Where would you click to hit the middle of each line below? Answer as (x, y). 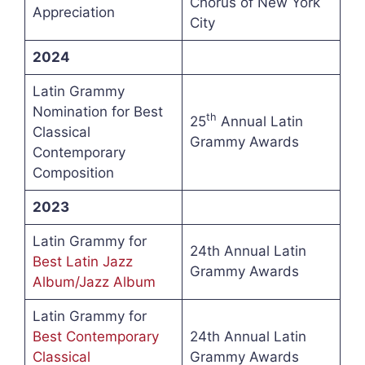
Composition (73, 173)
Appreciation (73, 13)
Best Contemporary (95, 337)
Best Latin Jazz (82, 262)
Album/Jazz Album (94, 282)
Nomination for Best (97, 112)
